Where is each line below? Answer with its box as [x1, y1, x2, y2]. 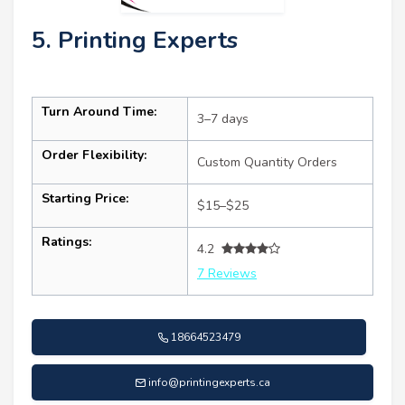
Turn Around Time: [42, 102, 156, 120]
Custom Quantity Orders [197, 153, 337, 171]
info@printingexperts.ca [148, 374, 270, 390]
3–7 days [197, 109, 249, 127]
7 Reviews [197, 264, 257, 282]
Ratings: [42, 232, 91, 250]
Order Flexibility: [42, 146, 146, 164]
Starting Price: [42, 189, 128, 207]
